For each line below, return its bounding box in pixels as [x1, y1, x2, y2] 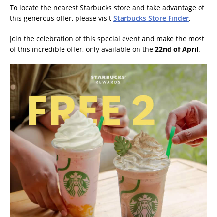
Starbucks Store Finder [113, 14, 189, 23]
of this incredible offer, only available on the [10, 45, 155, 54]
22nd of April [155, 45, 198, 54]
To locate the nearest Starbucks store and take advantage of [10, 3, 204, 13]
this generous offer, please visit [10, 14, 113, 23]
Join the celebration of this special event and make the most [10, 34, 204, 44]
